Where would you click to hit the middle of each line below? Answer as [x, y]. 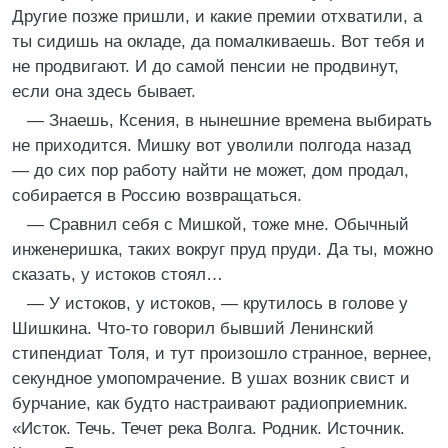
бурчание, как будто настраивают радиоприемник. [210, 403]
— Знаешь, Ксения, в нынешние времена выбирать [229, 120]
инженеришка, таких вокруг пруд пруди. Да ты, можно [222, 249]
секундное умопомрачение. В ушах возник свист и [211, 378]
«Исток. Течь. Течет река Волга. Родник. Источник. [208, 428]
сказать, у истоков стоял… [117, 274]
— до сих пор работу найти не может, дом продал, [210, 170]
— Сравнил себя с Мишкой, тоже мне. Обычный [218, 224]
